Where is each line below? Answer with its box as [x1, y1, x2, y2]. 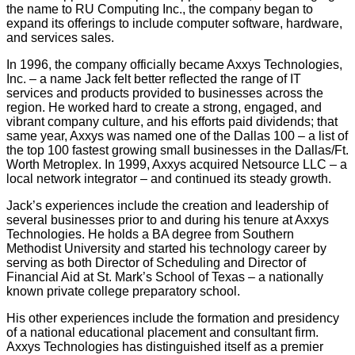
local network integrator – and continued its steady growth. [6, 172, 331, 186]
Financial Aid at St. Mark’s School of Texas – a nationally [6, 270, 323, 284]
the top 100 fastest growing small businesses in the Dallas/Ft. [6, 143, 349, 158]
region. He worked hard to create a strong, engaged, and [6, 101, 322, 115]
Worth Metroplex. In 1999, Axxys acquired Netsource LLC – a [6, 158, 347, 172]
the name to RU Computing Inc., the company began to [6, 2, 313, 17]
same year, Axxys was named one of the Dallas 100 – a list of [6, 129, 348, 143]
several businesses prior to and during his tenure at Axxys [6, 213, 329, 227]
